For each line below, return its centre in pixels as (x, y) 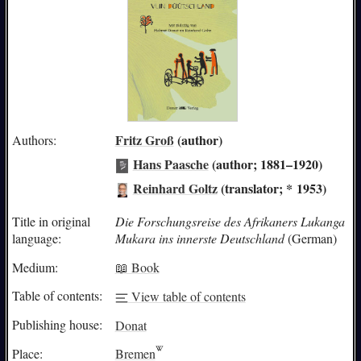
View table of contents (187, 296)
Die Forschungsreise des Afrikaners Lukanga (230, 221)
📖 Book (137, 267)
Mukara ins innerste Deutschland (199, 238)
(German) (310, 238)
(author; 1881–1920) (265, 164)
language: (36, 238)
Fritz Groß (144, 139)
